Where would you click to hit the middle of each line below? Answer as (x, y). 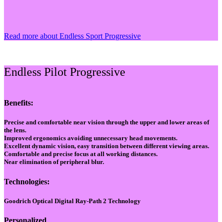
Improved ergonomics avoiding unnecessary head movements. (91, 138)
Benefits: (19, 103)
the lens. (15, 130)
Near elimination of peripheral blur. (54, 162)
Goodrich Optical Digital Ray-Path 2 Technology (72, 201)
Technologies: (27, 181)
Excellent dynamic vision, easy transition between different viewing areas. (107, 146)
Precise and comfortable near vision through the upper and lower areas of (107, 122)
